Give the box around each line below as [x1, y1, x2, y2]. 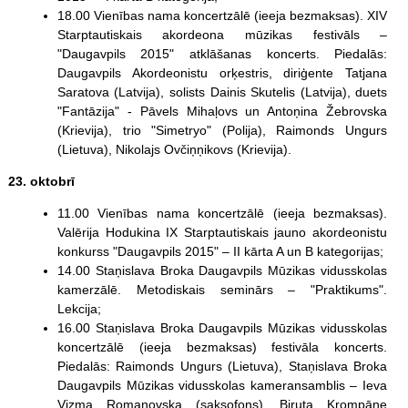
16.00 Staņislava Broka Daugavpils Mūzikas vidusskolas [56, 320, 388, 335]
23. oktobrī [7, 173, 75, 189]
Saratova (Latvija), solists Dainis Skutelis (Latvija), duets [56, 84, 388, 99]
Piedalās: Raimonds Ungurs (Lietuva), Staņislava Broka [56, 358, 388, 373]
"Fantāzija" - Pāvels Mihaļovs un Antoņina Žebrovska [56, 103, 388, 118]
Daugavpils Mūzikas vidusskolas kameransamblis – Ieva [56, 377, 388, 393]
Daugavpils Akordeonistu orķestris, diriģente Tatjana [56, 65, 388, 80]
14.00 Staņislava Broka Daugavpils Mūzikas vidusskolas [56, 262, 388, 278]
